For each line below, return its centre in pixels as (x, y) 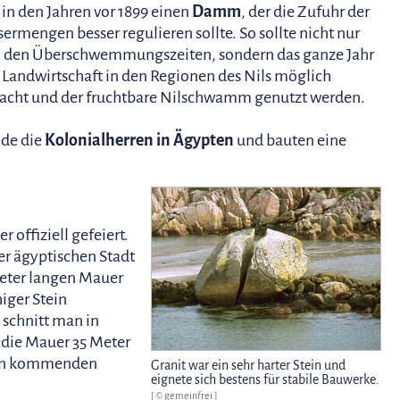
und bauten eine (290, 141)
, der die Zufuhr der (306, 12)
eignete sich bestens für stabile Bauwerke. (266, 379)
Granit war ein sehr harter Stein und (249, 365)
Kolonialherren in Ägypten (139, 141)
